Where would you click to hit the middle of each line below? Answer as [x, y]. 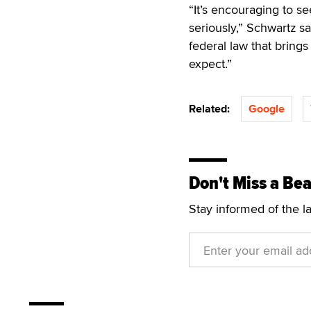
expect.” [210, 64]
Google [267, 109]
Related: [212, 109]
